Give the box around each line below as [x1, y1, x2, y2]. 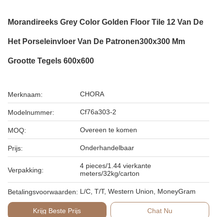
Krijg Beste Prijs [33, 207, 81, 215]
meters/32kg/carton [80, 170, 139, 177]
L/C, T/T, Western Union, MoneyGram [80, 187, 196, 195]
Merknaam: [8, 91, 43, 98]
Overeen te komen [80, 126, 137, 134]
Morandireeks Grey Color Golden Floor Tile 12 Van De [8, 18, 203, 26]
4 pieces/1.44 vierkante [80, 162, 151, 170]
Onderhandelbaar [80, 144, 134, 152]
